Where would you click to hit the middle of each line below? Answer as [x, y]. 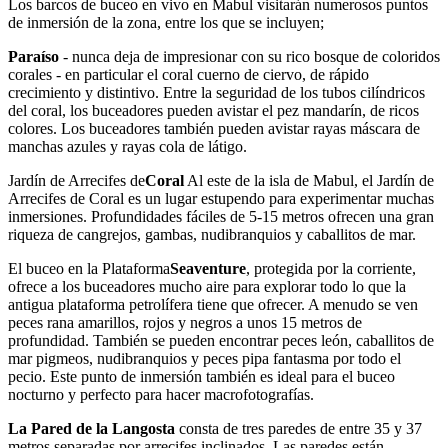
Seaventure [208, 269]
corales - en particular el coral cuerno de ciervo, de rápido [188, 75]
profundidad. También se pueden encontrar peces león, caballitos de [221, 341]
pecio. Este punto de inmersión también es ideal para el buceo [201, 377]
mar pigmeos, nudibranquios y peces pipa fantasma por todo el [204, 359]
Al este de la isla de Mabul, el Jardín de [309, 181]
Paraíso [33, 57]
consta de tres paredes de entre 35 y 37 [298, 429]
